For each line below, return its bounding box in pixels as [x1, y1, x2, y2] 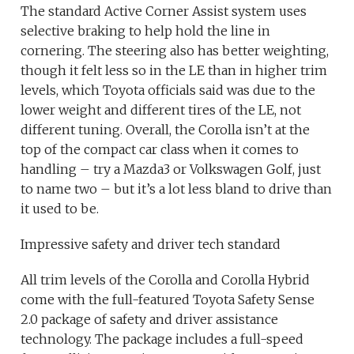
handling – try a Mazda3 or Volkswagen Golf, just [21, 161, 322, 178]
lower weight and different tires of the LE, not [21, 102, 302, 119]
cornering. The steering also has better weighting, [21, 43, 330, 59]
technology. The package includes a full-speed [21, 331, 304, 348]
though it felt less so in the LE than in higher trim [21, 62, 328, 79]
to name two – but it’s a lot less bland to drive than [21, 181, 333, 198]
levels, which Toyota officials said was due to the [21, 82, 316, 99]
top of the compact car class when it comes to [21, 141, 299, 158]
